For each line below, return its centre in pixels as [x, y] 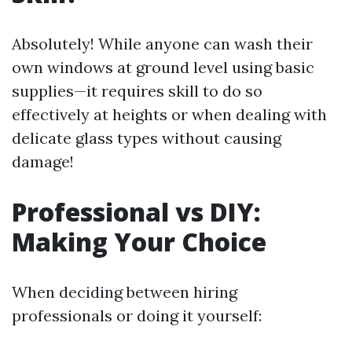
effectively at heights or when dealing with [169, 114]
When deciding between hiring [125, 292]
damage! [43, 161]
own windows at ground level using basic [163, 67]
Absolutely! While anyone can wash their [162, 44]
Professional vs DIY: [136, 212]
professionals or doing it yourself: [137, 315]
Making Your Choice [139, 242]
